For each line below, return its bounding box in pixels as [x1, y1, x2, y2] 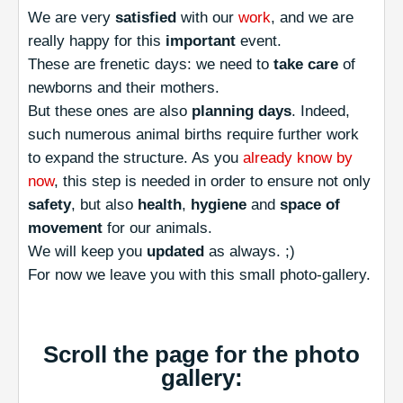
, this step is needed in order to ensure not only [54, 172, 371, 190]
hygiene [191, 195, 246, 213]
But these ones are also [28, 102, 192, 120]
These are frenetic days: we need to [28, 55, 273, 73]
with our [176, 8, 238, 26]
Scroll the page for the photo [43, 340, 360, 368]
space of [280, 195, 340, 213]
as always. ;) [204, 242, 295, 260]
